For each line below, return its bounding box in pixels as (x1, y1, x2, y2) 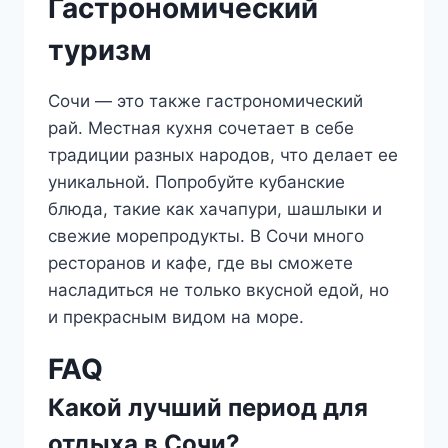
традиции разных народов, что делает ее (48, 145, 398, 165)
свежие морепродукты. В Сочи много (48, 226, 364, 246)
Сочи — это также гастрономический (48, 91, 363, 111)
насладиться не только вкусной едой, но (48, 280, 389, 300)
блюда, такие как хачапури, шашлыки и (48, 199, 382, 219)
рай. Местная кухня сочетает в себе (48, 118, 354, 138)
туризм (48, 33, 152, 67)
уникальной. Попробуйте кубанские (48, 172, 345, 192)
